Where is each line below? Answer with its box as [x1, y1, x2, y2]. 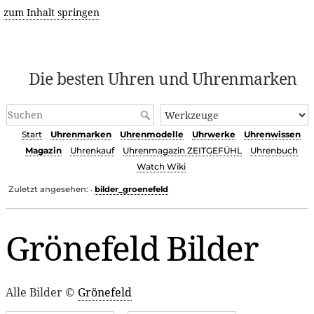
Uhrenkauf [69, 145, 114, 156]
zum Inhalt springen [3, 6, 100, 19]
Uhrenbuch [250, 145, 298, 156]
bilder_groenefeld [95, 184, 169, 194]
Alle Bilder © [6, 284, 78, 300]
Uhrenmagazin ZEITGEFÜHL [122, 145, 242, 156]
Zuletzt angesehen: [8, 184, 89, 194]
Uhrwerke [192, 129, 235, 140]
